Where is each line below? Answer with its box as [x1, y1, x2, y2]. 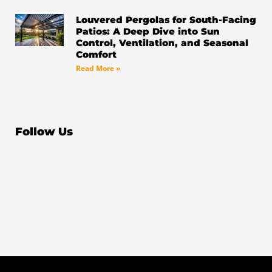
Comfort [75, 49, 117, 61]
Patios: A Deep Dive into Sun [75, 25, 220, 38]
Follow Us [15, 124, 73, 138]
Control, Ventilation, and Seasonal [75, 37, 248, 49]
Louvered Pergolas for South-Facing [75, 14, 256, 26]
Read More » [75, 63, 120, 74]
